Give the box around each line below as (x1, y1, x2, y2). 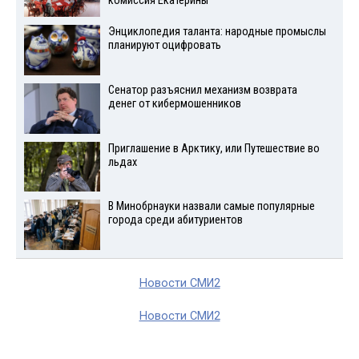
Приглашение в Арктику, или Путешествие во (107, 141, 320, 155)
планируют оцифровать (107, 38, 221, 53)
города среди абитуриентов (107, 213, 243, 228)
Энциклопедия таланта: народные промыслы (107, 25, 326, 39)
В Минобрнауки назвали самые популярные (107, 200, 315, 214)
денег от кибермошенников (107, 96, 241, 111)
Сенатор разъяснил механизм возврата (107, 83, 297, 97)
